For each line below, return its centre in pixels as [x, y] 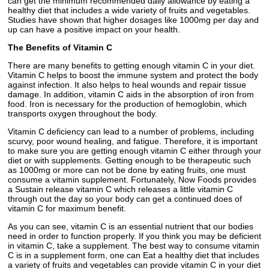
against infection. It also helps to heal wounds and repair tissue [127, 85]
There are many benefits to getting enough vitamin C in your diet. [131, 66]
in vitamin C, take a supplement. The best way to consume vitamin [134, 246]
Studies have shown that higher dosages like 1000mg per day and [133, 20]
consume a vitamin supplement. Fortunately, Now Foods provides [132, 180]
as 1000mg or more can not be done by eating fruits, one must [127, 170]
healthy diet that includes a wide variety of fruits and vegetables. [129, 11]
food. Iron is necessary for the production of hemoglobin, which [127, 104]
